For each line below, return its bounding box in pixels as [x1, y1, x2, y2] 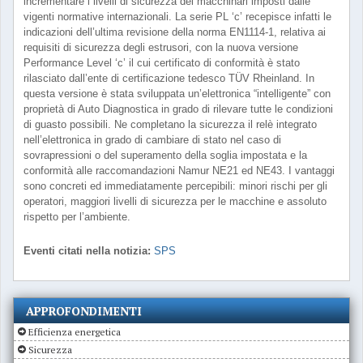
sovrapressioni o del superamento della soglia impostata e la [23, 149, 307, 161]
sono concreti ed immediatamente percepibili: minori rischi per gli [23, 180, 327, 192]
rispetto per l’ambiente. [23, 211, 130, 223]
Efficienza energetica [28, 326, 121, 338]
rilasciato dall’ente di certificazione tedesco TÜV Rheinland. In [23, 72, 314, 84]
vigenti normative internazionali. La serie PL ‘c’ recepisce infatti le [23, 11, 331, 23]
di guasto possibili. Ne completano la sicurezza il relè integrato [23, 118, 317, 130]
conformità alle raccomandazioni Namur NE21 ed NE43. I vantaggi [23, 164, 335, 177]
